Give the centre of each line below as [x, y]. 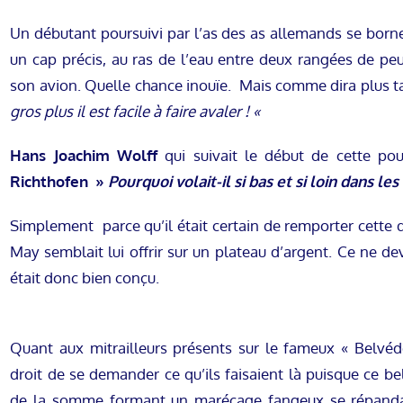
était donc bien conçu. [87, 278]
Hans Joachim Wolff [84, 156]
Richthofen [49, 182]
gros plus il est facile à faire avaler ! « [137, 112]
